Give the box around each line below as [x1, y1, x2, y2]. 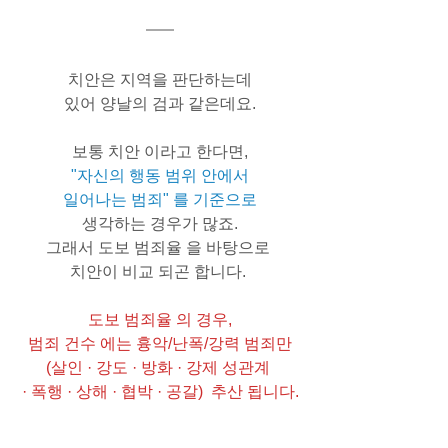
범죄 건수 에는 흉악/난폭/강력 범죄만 [28, 334, 292, 352]
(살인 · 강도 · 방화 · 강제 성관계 [46, 358, 274, 376]
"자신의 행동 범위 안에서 [71, 166, 249, 184]
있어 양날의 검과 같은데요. [64, 94, 256, 112]
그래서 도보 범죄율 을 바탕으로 [46, 238, 274, 256]
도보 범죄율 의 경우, [88, 310, 232, 328]
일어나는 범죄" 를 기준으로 [63, 190, 257, 208]
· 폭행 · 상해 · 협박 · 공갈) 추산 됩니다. [21, 382, 299, 400]
